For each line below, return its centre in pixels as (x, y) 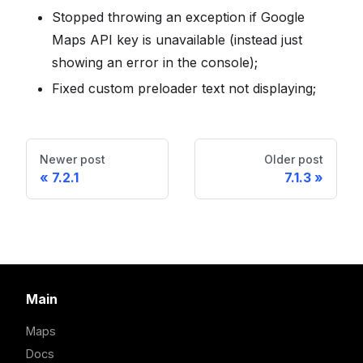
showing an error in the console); (155, 62)
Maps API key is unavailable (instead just (177, 40)
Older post (294, 159)
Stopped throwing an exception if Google (178, 17)
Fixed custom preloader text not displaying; (184, 88)
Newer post (73, 159)
